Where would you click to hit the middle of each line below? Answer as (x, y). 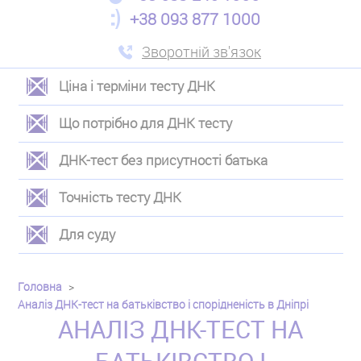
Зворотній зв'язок (201, 52)
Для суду (87, 234)
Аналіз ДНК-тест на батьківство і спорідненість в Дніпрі (164, 304)
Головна (40, 286)
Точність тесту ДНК (120, 197)
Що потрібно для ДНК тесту (145, 123)
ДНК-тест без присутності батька (163, 160)
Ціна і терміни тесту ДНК (137, 86)
